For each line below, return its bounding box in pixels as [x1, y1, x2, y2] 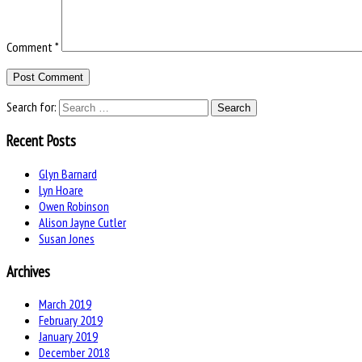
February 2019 [39, 312, 103, 329]
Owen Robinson [39, 198, 109, 215]
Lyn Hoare [39, 182, 83, 199]
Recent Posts [6, 131, 76, 151]
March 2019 [39, 296, 91, 313]
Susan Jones [39, 230, 95, 247]
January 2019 [39, 328, 98, 345]
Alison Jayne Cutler [39, 214, 126, 231]
